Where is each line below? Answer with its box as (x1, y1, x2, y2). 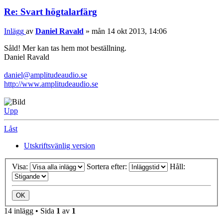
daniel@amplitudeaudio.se (4, 71, 87, 80)
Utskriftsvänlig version (24, 141, 95, 150)
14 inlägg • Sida (4, 206, 56, 215)
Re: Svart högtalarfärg (4, 6, 97, 17)
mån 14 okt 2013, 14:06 (92, 27, 167, 36)
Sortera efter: (87, 162, 129, 171)
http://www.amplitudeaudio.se (4, 80, 98, 89)
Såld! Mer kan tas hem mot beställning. (4, 44, 126, 53)
